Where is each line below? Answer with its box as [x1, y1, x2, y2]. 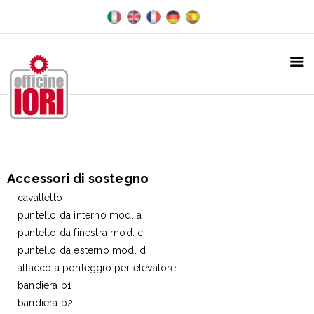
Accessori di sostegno [7, 170, 149, 186]
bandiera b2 [18, 296, 74, 308]
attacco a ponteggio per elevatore [18, 261, 177, 273]
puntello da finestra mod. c [18, 226, 144, 238]
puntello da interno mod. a [18, 209, 142, 221]
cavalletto [18, 191, 62, 203]
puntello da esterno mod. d [18, 244, 146, 256]
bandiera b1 [18, 279, 72, 291]
